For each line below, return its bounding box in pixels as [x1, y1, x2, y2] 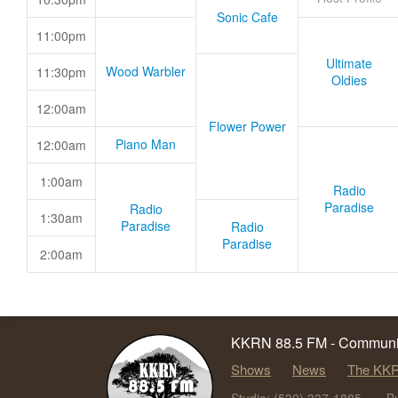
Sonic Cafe [216, 8, 278, 26]
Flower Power [208, 117, 286, 135]
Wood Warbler [106, 62, 186, 80]
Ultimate [326, 54, 372, 72]
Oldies [331, 71, 367, 89]
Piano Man [115, 135, 176, 153]
